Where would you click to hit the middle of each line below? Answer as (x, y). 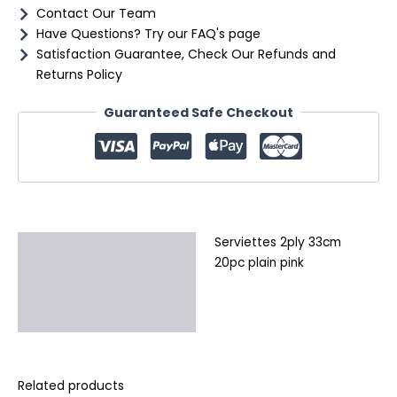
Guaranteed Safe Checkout (198, 112)
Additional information (106, 281)
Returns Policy (79, 74)
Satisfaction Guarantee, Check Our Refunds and (186, 54)
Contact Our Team (96, 13)
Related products (71, 385)
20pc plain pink (259, 262)
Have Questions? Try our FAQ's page (148, 33)
